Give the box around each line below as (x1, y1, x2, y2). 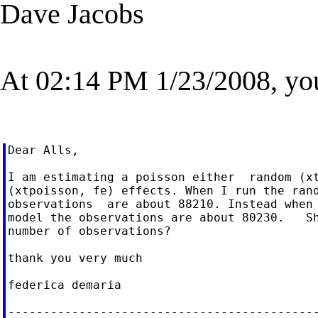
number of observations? (7, 224, 171, 238)
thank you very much (7, 251, 143, 265)
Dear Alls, (7, 143, 79, 157)
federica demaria (7, 278, 121, 292)
